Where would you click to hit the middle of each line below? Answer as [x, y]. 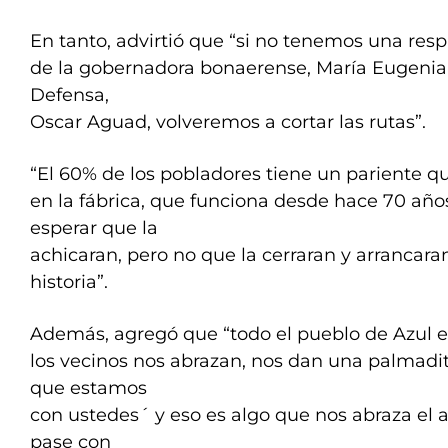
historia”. [69, 282]
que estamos [88, 388]
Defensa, [69, 95]
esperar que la [94, 228]
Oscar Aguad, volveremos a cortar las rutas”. [228, 122]
